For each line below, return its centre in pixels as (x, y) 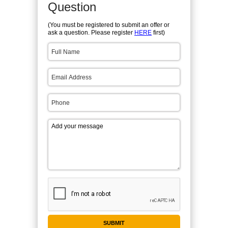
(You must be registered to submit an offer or (109, 25)
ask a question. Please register (91, 33)
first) (158, 33)
